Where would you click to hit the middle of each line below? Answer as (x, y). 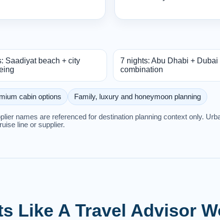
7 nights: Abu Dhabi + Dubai (169, 60)
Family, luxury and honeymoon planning (137, 96)
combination (142, 69)
